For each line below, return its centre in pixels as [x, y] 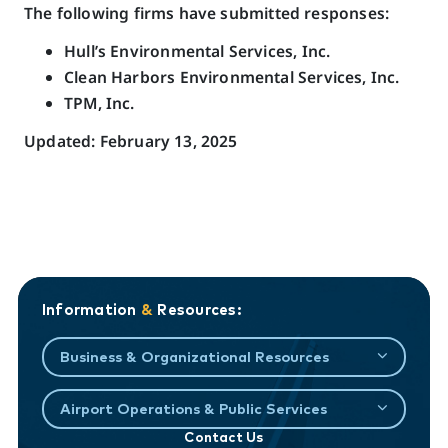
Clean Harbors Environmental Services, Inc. [232, 76]
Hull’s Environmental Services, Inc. [197, 50]
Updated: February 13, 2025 [131, 140]
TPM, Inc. [99, 102]
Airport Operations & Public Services [194, 408]
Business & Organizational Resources [195, 356]
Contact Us [224, 436]
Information [91, 310]
